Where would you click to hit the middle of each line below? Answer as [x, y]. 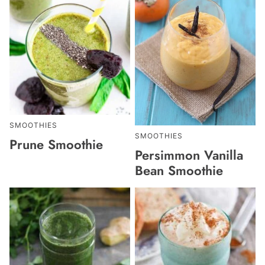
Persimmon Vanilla [189, 155]
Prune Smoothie [56, 145]
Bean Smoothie [179, 171]
